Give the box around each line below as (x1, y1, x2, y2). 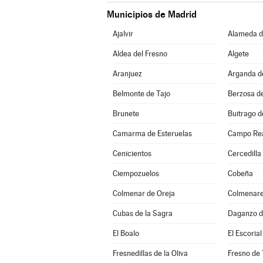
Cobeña (227, 169, 253, 178)
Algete (227, 49, 249, 58)
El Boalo (112, 229, 139, 238)
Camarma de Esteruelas (112, 129, 192, 138)
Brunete (112, 109, 139, 118)
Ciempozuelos (112, 169, 159, 178)
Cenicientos (112, 149, 151, 158)
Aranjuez (112, 69, 142, 78)
